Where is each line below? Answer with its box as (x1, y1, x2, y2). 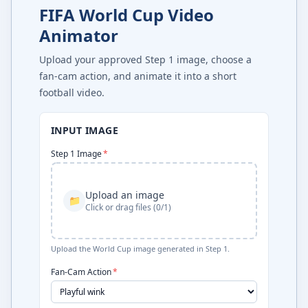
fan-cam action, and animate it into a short (39, 69, 236, 82)
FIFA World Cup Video (39, 3, 214, 26)
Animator (39, 23, 118, 47)
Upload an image (85, 188, 164, 201)
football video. (39, 85, 104, 99)
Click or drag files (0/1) (85, 201, 171, 213)
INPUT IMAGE (51, 123, 118, 137)
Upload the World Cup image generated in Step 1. (51, 243, 230, 254)
